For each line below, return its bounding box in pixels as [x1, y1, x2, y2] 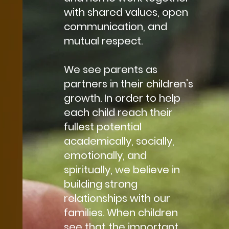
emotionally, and [63, 148, 147, 163]
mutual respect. [63, 33, 143, 48]
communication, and [63, 19, 167, 34]
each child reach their [63, 105, 173, 120]
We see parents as [63, 62, 157, 77]
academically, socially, [63, 133, 174, 148]
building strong [63, 176, 138, 191]
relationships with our [63, 191, 170, 205]
